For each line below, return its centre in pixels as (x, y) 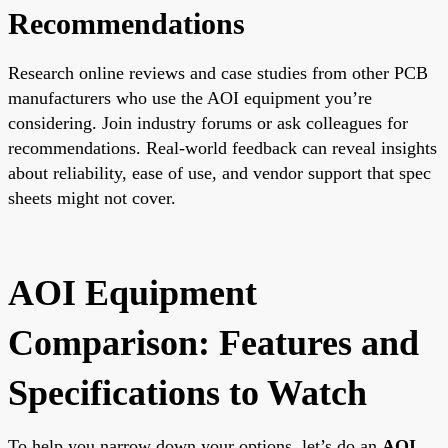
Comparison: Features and (213, 342)
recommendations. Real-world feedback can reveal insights (222, 147)
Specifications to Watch (187, 392)
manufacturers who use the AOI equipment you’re (190, 97)
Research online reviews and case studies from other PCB (218, 72)
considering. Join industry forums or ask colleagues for (208, 122)
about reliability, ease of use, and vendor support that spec (219, 172)
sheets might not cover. (92, 197)
